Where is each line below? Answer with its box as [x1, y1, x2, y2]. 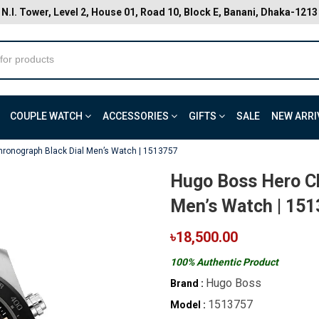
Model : [170, 299, 206, 310]
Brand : [170, 278, 204, 289]
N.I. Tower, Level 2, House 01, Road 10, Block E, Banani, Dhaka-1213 [1, 6, 318, 18]
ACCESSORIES [103, 110, 171, 122]
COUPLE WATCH [10, 110, 85, 122]
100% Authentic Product [170, 256, 278, 268]
